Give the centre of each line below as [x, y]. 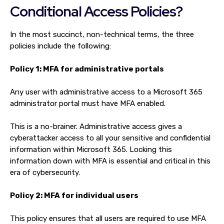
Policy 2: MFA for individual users [75, 195]
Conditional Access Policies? [97, 11]
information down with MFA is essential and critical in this [110, 161]
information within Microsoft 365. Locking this [91, 149]
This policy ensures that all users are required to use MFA [108, 218]
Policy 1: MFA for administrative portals [88, 69]
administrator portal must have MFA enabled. [89, 103]
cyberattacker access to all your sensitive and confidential [110, 138]
